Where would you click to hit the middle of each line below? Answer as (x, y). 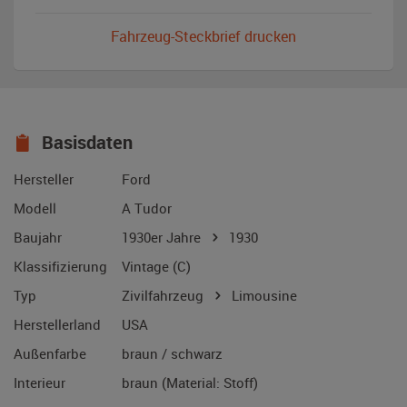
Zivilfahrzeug (164, 296)
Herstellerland (57, 325)
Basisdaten (85, 143)
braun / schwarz (172, 354)
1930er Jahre (165, 238)
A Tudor (147, 208)
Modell (35, 208)
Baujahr (38, 238)
